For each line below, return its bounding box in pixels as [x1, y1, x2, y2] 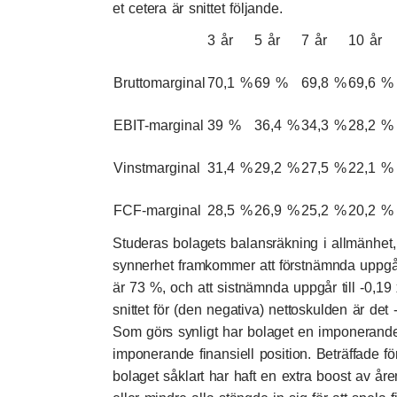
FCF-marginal [113, 202, 201, 218]
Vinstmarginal [113, 160, 200, 175]
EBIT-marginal [113, 117, 204, 133]
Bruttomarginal [113, 74, 206, 90]
